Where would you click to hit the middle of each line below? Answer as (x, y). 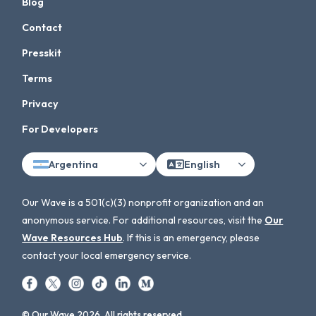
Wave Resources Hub (73, 238)
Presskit (42, 53)
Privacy (41, 104)
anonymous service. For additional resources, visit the (144, 220)
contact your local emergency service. (107, 256)
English (202, 164)
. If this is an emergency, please (192, 238)
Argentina (74, 164)
